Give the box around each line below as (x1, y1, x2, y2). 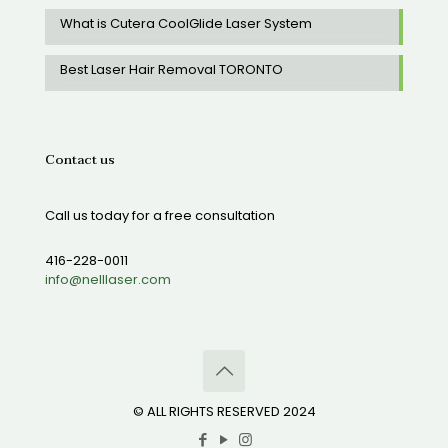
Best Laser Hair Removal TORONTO (60, 60, 283, 80)
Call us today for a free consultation (45, 206, 275, 226)
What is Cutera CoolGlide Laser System (60, 14, 312, 34)
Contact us (45, 149, 115, 172)
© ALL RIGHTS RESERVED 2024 (132, 402, 316, 422)
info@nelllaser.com (45, 270, 171, 290)
